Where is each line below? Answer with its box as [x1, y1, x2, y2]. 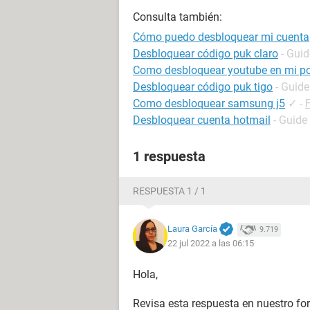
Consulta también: [133, 10, 222, 24]
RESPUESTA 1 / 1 [133, 185, 206, 197]
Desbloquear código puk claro [133, 47, 278, 60]
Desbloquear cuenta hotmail [133, 113, 271, 127]
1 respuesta [133, 148, 206, 165]
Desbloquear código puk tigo [133, 80, 273, 93]
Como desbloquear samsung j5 [133, 97, 285, 110]
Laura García [167, 223, 217, 234]
